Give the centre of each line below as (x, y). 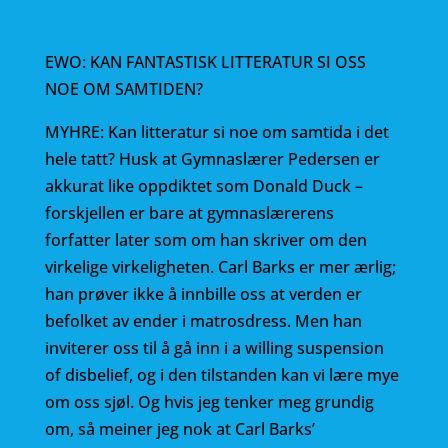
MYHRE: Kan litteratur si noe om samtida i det (216, 132)
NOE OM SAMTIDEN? (123, 89)
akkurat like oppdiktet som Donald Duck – (203, 186)
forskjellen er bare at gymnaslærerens (189, 213)
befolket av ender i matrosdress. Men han (203, 321)
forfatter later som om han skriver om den (205, 240)
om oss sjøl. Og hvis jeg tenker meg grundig (209, 402)
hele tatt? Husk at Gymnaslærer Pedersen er (212, 159)
